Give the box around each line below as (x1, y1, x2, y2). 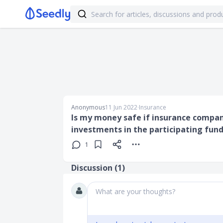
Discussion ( (71, 162, 117, 173)
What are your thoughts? (96, 187, 175, 196)
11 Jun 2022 (105, 103, 137, 111)
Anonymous (71, 103, 105, 111)
